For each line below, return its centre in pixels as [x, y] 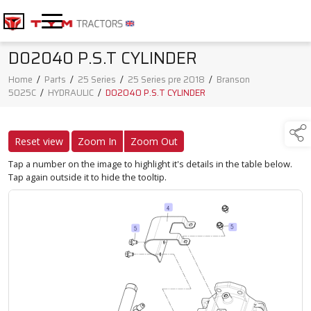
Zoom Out [154, 142]
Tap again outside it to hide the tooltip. [87, 177]
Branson [233, 80]
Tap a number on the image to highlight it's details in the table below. [150, 164]
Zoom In [97, 142]
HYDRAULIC [71, 93]
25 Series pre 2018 [166, 80]
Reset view [39, 142]
